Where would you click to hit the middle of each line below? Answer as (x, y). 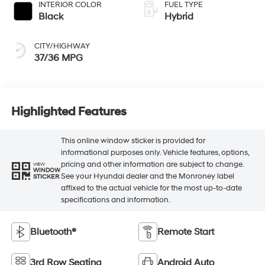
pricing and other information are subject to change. (152, 165)
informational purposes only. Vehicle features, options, (155, 153)
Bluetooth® (53, 232)
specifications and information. (115, 200)
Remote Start (186, 232)
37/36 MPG (58, 58)
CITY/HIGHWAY (62, 46)
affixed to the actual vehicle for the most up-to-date (151, 188)
